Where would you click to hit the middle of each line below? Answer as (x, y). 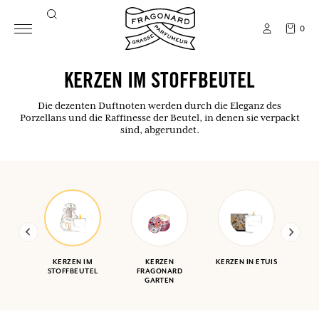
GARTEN (159, 280)
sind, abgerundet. (159, 130)
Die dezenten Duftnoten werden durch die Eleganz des (159, 105)
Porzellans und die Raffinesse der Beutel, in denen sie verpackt (159, 117)
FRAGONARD (159, 271)
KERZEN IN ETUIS (246, 262)
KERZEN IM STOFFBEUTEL (159, 83)
